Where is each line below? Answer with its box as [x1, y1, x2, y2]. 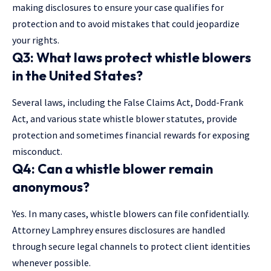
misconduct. [12, 145, 62, 158]
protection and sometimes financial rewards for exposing [12, 129, 250, 142]
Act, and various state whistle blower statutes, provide [12, 113, 237, 125]
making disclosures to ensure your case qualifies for [12, 1, 224, 14]
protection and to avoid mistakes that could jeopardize [12, 18, 240, 30]
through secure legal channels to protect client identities [12, 240, 250, 253]
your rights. [12, 34, 59, 47]
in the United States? [12, 67, 143, 85]
